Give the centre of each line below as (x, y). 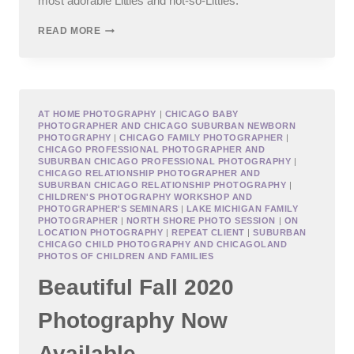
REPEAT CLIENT (208, 233)
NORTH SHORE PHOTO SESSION (201, 221)
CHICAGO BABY (201, 114)
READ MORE (70, 31)
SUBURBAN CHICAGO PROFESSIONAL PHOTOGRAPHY (165, 162)
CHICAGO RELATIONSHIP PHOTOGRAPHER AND (149, 173)
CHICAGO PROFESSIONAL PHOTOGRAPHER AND (152, 150)
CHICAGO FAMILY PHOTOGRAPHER (201, 138)
